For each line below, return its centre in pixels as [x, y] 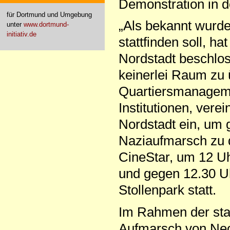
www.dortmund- [46, 24]
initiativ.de [21, 34]
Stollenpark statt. [167, 190]
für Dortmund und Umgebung [49, 14]
